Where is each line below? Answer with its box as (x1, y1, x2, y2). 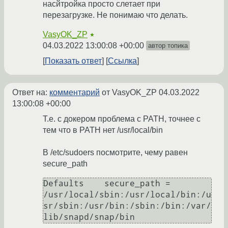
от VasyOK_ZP (100, 88, 159, 97)
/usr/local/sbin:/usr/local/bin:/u (43, 190, 211, 200)
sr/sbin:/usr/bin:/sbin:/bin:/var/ (43, 201, 211, 211)
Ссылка (108, 56, 137, 66)
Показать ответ (45, 56, 102, 66)
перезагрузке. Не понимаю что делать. (43, 11, 188, 20)
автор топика (148, 42, 188, 50)
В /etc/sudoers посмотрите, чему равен (43, 148, 188, 157)
